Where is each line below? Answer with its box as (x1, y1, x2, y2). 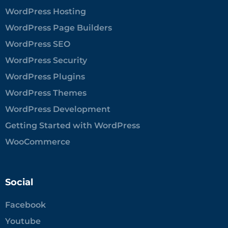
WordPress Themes (5, 88, 87, 98)
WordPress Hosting (5, 7, 86, 17)
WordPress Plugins (5, 72, 85, 82)
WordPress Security (5, 55, 87, 66)
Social (5, 177, 33, 188)
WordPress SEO (5, 39, 70, 49)
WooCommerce (5, 137, 70, 147)
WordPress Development (5, 104, 110, 115)
